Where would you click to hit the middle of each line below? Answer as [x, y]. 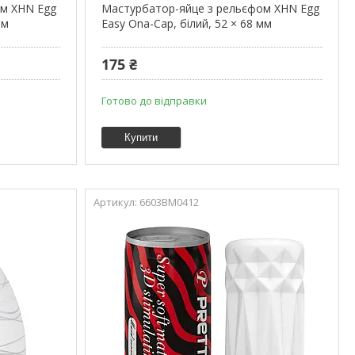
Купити [141, 137]
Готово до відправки [154, 100]
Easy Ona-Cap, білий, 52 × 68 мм [186, 23]
